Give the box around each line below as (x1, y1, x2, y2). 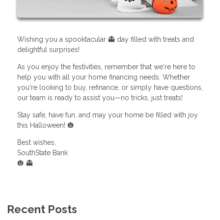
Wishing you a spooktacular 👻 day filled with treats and (17, 35, 194, 43)
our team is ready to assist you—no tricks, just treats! (17, 93, 183, 102)
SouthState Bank (17, 148, 68, 157)
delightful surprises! (17, 45, 80, 54)
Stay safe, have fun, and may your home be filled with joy (17, 110, 198, 119)
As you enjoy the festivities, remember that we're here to (17, 62, 195, 71)
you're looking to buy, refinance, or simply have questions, (17, 83, 203, 91)
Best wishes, (17, 138, 56, 146)
